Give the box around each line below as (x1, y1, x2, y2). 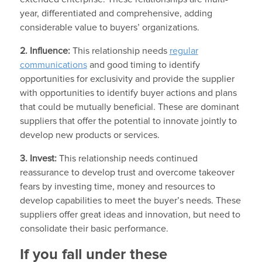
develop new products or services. (19, 130, 160, 140)
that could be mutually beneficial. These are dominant (19, 102, 239, 112)
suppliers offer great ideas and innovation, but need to (19, 209, 240, 219)
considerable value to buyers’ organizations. (19, 22, 199, 32)
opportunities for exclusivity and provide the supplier (19, 74, 235, 84)
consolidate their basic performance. (19, 223, 168, 233)
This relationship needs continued (58, 153, 198, 163)
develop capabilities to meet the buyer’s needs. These (19, 195, 241, 205)
